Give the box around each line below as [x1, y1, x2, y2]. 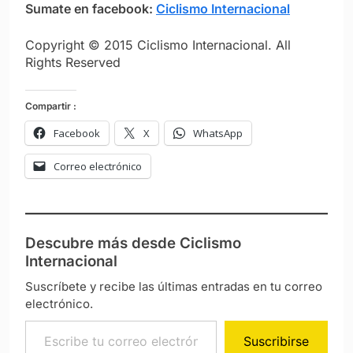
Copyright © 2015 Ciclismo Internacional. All [25, 36, 291, 53]
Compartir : [25, 99, 76, 112]
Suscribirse [243, 333, 309, 349]
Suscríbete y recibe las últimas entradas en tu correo [25, 278, 322, 294]
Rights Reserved [25, 54, 121, 70]
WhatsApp [193, 125, 243, 140]
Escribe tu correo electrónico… [24, 311, 208, 328]
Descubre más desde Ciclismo [25, 233, 241, 252]
